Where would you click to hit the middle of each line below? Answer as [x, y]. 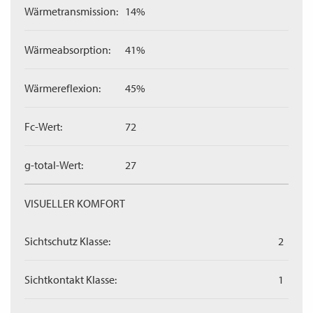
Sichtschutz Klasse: [67, 241]
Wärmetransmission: [71, 11]
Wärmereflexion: [63, 88]
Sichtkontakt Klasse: [71, 279]
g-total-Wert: [54, 165]
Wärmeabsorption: [67, 50]
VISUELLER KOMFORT [75, 203]
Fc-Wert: [43, 126]
